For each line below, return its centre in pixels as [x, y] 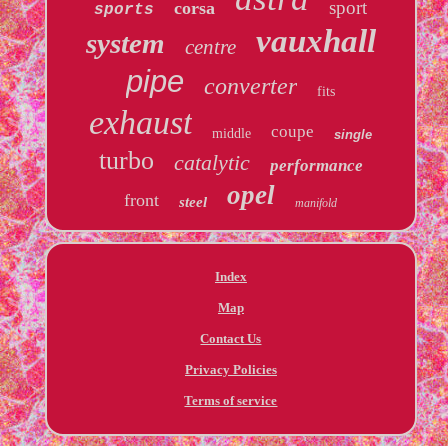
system [125, 42]
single [353, 134]
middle [232, 133]
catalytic [211, 162]
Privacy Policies [230, 369]
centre [210, 46]
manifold [316, 202]
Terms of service [231, 400]
